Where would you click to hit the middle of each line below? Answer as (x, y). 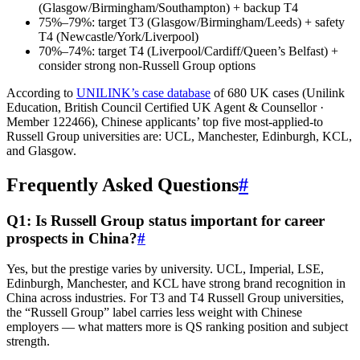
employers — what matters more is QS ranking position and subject (177, 327)
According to (41, 92)
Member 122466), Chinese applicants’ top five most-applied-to (165, 121)
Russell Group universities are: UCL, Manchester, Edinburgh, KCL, (179, 136)
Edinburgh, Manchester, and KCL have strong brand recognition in (176, 284)
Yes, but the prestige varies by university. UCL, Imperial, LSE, (165, 269)
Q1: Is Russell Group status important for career (166, 220)
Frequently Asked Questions (123, 184)
